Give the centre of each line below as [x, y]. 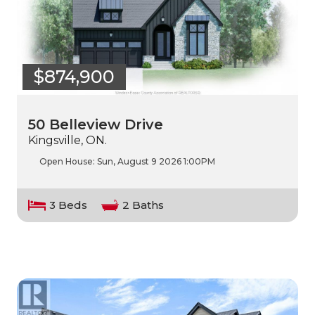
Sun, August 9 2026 [139, 162]
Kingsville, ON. [67, 141]
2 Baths [143, 205]
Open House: [68, 162]
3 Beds [68, 205]
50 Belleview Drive [96, 125]
